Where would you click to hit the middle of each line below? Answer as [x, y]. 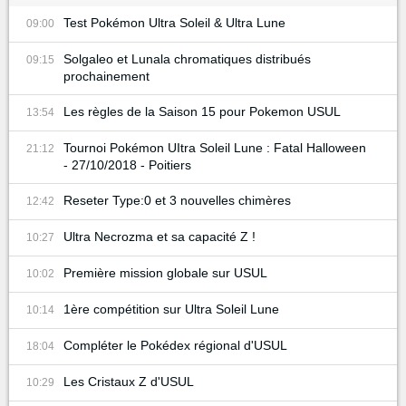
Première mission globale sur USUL [165, 272]
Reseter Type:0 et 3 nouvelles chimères [177, 200]
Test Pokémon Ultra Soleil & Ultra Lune [174, 22]
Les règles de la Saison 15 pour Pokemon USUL [202, 111]
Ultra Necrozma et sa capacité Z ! [159, 236]
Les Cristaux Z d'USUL [129, 381]
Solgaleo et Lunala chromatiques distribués [187, 58]
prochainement [106, 76]
